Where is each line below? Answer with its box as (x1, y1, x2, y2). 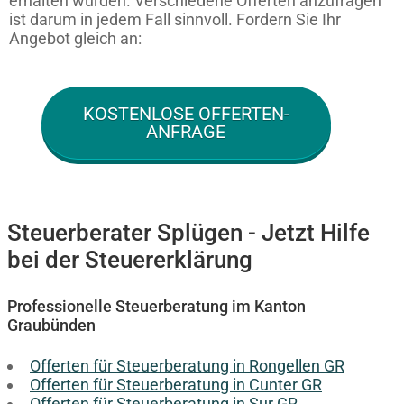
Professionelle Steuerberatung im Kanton (7, 296, 306, 316)
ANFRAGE (146, 120, 226, 142)
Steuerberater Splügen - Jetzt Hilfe (7, 218, 370, 246)
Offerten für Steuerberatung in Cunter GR (30, 374, 322, 394)
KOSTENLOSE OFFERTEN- (82, 102, 289, 124)
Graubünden (7, 315, 96, 335)
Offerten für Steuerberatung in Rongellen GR (30, 355, 344, 375)
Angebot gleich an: (9, 28, 142, 48)
